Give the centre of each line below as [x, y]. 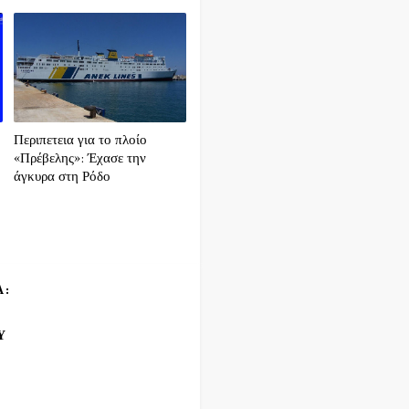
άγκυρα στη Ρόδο [63, 177]
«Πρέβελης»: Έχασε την [80, 158]
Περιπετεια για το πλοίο [81, 140]
